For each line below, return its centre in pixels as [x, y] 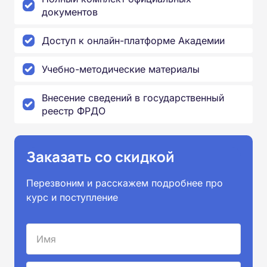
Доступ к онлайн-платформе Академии [133, 41]
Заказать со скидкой [100, 157]
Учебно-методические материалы [121, 69]
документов [70, 12]
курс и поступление [72, 198]
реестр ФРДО [74, 111]
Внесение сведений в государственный [133, 98]
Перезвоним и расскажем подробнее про [125, 183]
